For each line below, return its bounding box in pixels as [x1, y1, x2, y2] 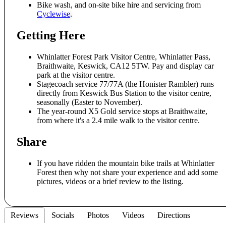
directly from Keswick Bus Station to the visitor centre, [37, 88, 211, 97]
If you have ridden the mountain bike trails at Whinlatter [37, 158, 214, 167]
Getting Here [17, 28, 85, 42]
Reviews [11, 210, 38, 219]
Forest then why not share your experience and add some [37, 167, 218, 177]
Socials [51, 210, 74, 219]
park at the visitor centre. [37, 70, 115, 79]
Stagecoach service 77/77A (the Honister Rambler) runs [37, 79, 214, 88]
